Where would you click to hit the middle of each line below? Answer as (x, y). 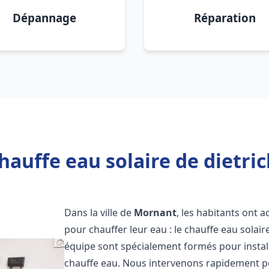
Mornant (156, 213)
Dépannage (44, 18)
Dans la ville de (99, 213)
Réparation (225, 18)
